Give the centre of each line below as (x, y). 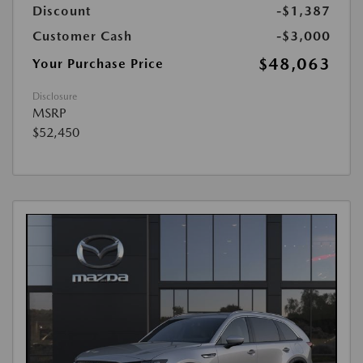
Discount (62, 11)
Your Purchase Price (98, 64)
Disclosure (55, 96)
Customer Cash (82, 36)
